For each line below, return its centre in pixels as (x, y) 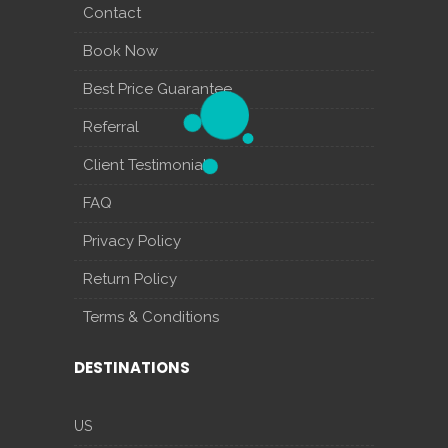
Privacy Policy (132, 241)
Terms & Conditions (151, 317)
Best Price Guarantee (157, 89)
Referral (111, 127)
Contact (112, 13)
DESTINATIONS (132, 367)
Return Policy (130, 279)
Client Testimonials (148, 165)
